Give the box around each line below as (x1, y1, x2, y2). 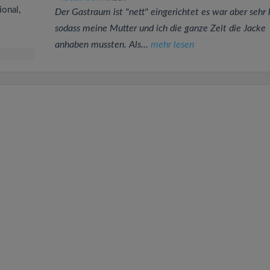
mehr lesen (150, 40, 194, 49)
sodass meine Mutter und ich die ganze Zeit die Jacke (54, 24, 266, 33)
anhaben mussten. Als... (54, 40, 151, 49)
